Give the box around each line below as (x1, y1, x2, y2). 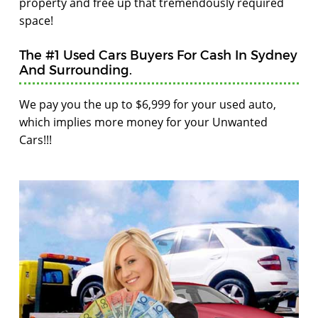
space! (19, 13, 53, 28)
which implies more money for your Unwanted (19, 114, 268, 130)
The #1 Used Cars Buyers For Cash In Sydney (19, 47, 297, 62)
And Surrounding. (19, 62, 132, 77)
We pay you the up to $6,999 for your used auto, (19, 97, 276, 112)
